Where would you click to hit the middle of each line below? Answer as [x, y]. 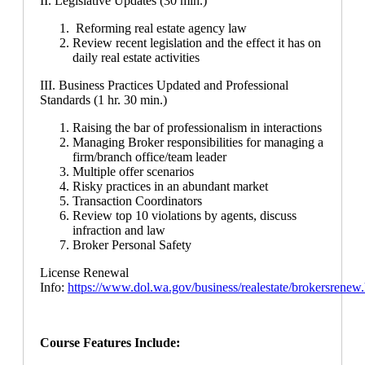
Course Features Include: [110, 342]
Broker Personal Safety [132, 244]
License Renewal [84, 272]
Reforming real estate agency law [160, 28]
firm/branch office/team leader [150, 156]
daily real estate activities [136, 57]
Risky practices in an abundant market [170, 186]
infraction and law [119, 230]
